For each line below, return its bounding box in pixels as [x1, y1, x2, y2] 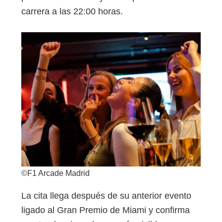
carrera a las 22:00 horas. [21, 6, 123, 17]
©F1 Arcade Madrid [21, 169, 90, 178]
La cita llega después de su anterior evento [21, 190, 191, 201]
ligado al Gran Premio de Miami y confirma [21, 205, 190, 215]
